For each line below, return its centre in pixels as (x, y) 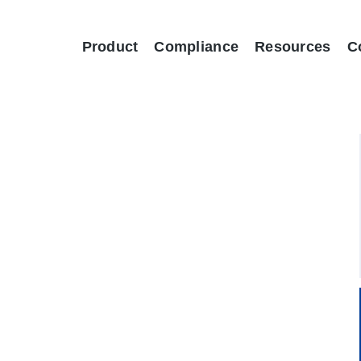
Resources (293, 47)
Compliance (197, 47)
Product (110, 47)
